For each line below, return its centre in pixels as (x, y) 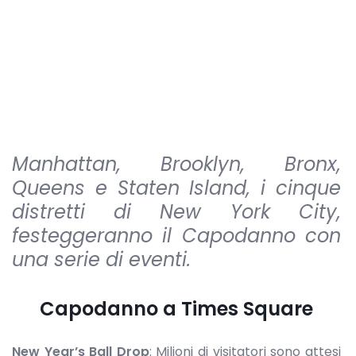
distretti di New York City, (176, 212)
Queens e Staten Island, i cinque (176, 188)
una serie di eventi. (101, 259)
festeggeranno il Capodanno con (176, 236)
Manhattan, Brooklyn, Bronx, (176, 164)
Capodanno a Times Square (176, 308)
